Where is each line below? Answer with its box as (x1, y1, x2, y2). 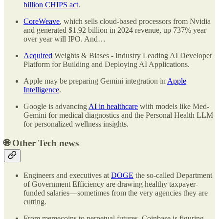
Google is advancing (23, 102, 88, 110)
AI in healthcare (88, 102, 138, 110)
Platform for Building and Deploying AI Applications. (23, 60, 190, 68)
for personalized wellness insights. (23, 119, 129, 128)
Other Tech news (10, 137, 79, 148)
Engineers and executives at (23, 171, 111, 180)
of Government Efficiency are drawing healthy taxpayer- (23, 180, 198, 189)
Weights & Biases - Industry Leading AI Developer (52, 51, 212, 60)
